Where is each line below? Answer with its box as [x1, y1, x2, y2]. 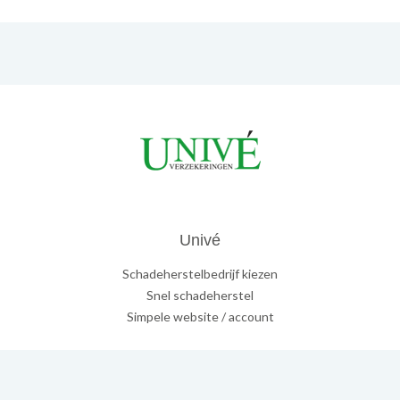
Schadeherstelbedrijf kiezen [122, 266, 278, 282]
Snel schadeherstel [146, 287, 254, 304]
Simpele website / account [126, 309, 274, 325]
